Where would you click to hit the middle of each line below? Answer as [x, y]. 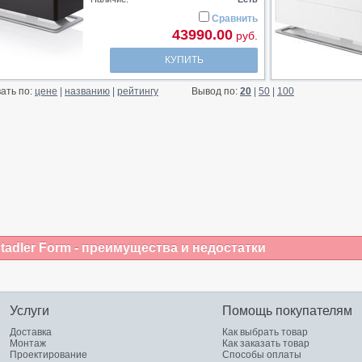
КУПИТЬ [184, 60]
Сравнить [235, 19]
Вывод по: [216, 91]
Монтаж [28, 343]
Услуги [29, 311]
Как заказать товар [266, 343]
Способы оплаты [262, 355]
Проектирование [48, 355]
